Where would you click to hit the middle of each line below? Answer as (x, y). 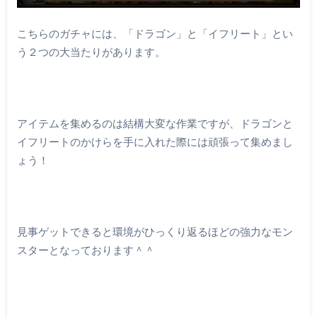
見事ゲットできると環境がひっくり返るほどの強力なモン (155, 232)
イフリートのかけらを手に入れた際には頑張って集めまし (155, 141)
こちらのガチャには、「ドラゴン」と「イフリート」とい (155, 33)
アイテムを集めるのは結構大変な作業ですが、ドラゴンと (155, 123)
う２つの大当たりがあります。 (91, 51)
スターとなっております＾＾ (86, 250)
